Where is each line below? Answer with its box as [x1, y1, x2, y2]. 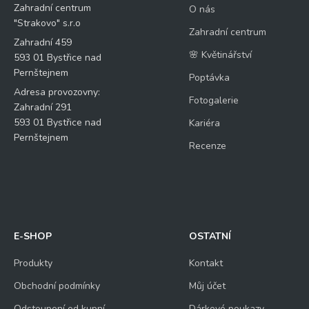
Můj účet [188, 279, 226, 292]
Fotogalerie [188, 93, 239, 107]
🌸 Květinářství [188, 48, 252, 61]
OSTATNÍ [188, 229, 231, 243]
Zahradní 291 [14, 100, 72, 114]
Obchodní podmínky [14, 279, 100, 292]
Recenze [188, 139, 226, 152]
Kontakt [188, 256, 223, 270]
